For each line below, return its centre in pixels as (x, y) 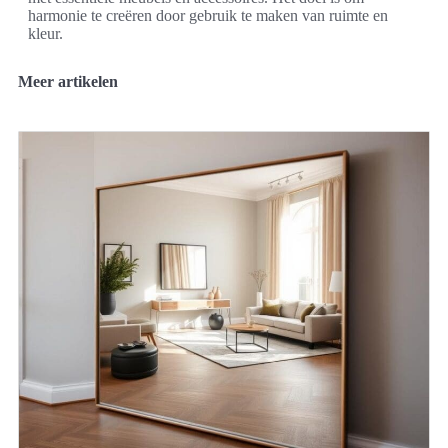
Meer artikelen (68, 82)
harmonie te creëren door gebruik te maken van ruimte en (208, 16)
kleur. (45, 34)
